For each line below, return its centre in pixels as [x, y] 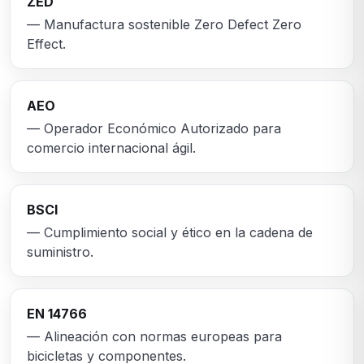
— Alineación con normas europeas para [154, 337]
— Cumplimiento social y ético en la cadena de [170, 233]
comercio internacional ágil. [111, 148]
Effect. [46, 44]
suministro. [60, 252]
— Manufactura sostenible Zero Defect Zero [164, 25]
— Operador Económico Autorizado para [154, 129]
